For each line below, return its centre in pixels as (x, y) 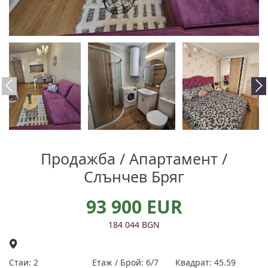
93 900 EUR (134, 207)
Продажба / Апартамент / (134, 159)
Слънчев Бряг (134, 176)
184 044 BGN (134, 225)
